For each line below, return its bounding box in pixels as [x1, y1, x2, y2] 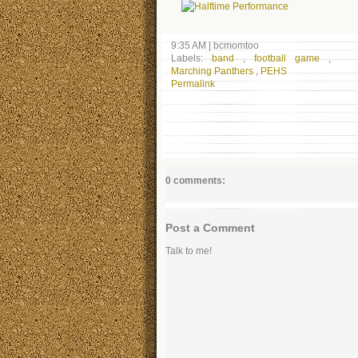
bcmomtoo [213, 39, 259, 51]
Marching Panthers [171, 65, 256, 77]
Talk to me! [165, 245, 212, 257]
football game [254, 52, 328, 64]
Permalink [171, 78, 215, 89]
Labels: [171, 52, 212, 64]
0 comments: [165, 174, 225, 186]
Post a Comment [165, 221, 255, 234]
